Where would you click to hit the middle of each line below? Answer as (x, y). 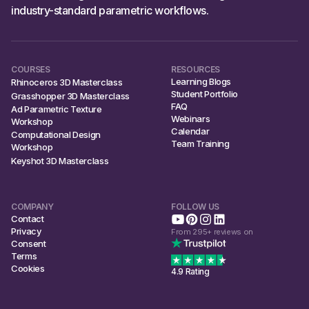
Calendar (190, 131)
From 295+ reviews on (212, 231)
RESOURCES (196, 69)
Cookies (28, 268)
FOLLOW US (195, 206)
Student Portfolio (205, 93)
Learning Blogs (201, 81)
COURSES (31, 69)
